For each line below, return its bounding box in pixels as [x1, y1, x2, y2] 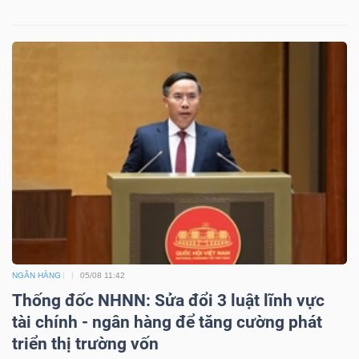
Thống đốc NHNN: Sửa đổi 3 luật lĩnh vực [12, 290, 325, 310]
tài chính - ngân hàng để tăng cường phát [12, 312, 322, 332]
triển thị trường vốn [12, 333, 159, 353]
